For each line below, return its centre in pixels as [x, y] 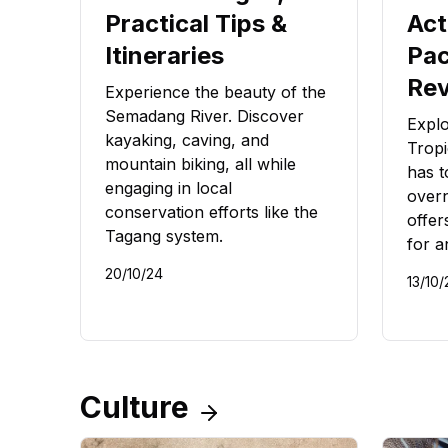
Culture [134, 407]
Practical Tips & [196, 24]
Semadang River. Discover [204, 116]
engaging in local [168, 188]
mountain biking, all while [200, 164]
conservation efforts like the [211, 212]
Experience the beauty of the [215, 92]
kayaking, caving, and [187, 140]
